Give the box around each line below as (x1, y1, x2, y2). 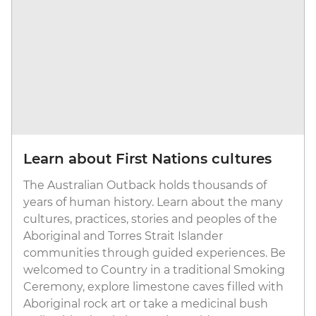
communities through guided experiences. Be (23, 246, 286, 260)
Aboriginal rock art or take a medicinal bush (23, 297, 268, 311)
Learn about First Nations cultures (23, 150, 272, 168)
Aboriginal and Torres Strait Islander (23, 229, 223, 243)
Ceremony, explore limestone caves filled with (23, 280, 284, 294)
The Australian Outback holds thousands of (23, 178, 267, 193)
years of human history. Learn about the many (23, 195, 283, 209)
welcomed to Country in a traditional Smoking (23, 263, 285, 277)
